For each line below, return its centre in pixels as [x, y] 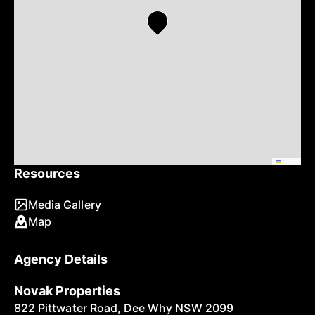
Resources [47, 173]
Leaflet [289, 160]
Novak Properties [67, 290]
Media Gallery [65, 204]
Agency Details [61, 259]
